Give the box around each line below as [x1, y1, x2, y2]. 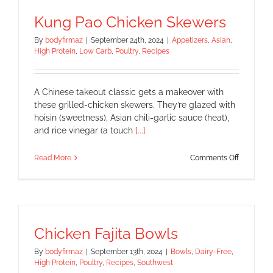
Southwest [137, 258, 173, 267]
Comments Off [190, 153, 239, 162]
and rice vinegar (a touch [34, 125, 135, 135]
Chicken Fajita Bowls [34, 224, 178, 243]
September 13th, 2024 [91, 247, 163, 256]
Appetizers [172, 35, 208, 44]
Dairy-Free [195, 247, 232, 256]
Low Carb [79, 46, 112, 55]
